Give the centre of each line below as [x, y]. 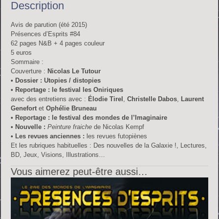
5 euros [22, 53]
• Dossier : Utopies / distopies [56, 81]
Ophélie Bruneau [71, 109]
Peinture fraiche [70, 127]
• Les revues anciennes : [48, 136]
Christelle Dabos [151, 99]
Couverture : [29, 71]
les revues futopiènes [116, 136]
